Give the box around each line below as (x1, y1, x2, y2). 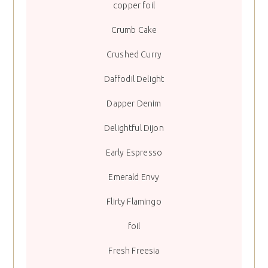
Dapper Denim (106, 99, 162, 109)
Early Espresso (105, 148, 163, 158)
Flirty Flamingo (106, 197, 162, 207)
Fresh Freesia (108, 246, 160, 256)
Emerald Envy (108, 172, 160, 182)
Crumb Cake (111, 25, 157, 35)
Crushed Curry (106, 50, 162, 60)
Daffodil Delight (103, 74, 165, 84)
